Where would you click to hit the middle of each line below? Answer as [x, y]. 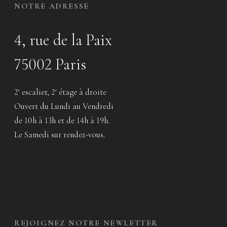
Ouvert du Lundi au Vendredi [64, 106]
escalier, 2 [37, 92]
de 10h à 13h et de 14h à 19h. [62, 120]
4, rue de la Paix [63, 40]
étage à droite [82, 92]
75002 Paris [50, 64]
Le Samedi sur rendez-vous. [60, 134]
